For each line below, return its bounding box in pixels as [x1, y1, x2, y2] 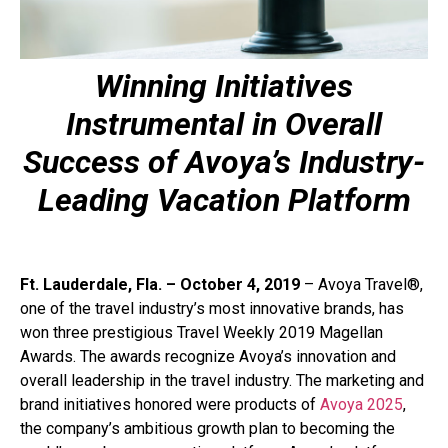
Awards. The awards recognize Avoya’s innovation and [20, 347, 396, 367]
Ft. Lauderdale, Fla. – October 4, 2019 [20, 275, 300, 295]
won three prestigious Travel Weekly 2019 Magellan [20, 323, 383, 343]
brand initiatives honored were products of [20, 395, 320, 415]
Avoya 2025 [320, 395, 403, 415]
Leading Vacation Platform [37, 180, 411, 219]
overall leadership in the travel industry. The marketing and [20, 371, 424, 391]
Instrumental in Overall [66, 104, 382, 143]
